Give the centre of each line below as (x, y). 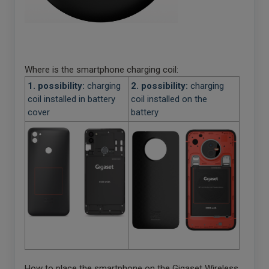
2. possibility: (161, 86)
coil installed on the (169, 99)
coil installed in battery (71, 99)
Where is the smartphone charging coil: (101, 69)
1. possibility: (57, 86)
